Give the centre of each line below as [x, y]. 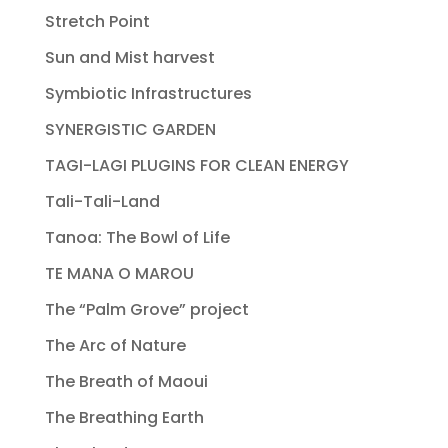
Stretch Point [97, 21]
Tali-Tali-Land [102, 201]
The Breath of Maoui [126, 381]
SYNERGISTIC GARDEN [130, 129]
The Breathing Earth [124, 417]
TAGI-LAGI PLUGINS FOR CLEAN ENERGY [196, 165]
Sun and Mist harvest [129, 57]
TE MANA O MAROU [119, 273]
